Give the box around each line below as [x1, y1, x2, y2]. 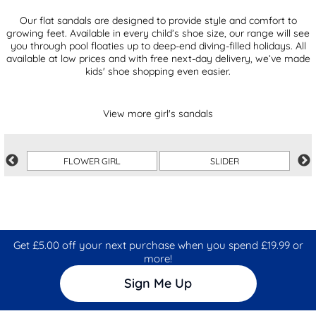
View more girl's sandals [103, 107, 213, 120]
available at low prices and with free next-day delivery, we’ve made [6, 51, 310, 65]
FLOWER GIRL [63, 154, 121, 166]
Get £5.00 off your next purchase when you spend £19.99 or [13, 238, 303, 252]
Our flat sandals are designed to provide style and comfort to [19, 13, 297, 27]
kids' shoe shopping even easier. [85, 64, 231, 78]
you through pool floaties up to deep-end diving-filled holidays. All [10, 39, 306, 52]
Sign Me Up [124, 275, 192, 292]
